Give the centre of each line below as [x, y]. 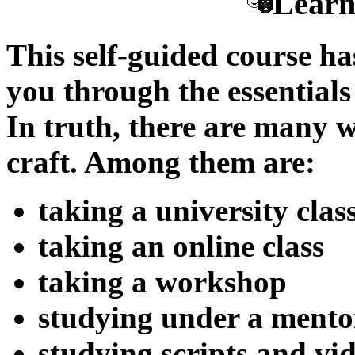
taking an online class [181, 246]
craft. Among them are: [161, 162]
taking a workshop [162, 281]
